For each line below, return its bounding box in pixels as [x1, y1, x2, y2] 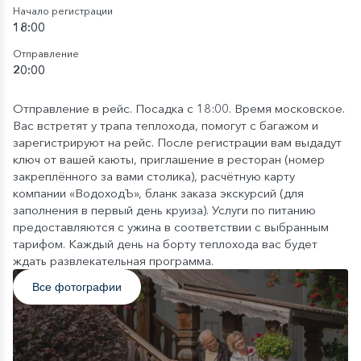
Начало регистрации [13, 5, 113, 17]
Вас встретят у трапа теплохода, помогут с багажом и [13, 118, 318, 133]
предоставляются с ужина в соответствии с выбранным [13, 219, 329, 234]
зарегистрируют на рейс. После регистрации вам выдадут [13, 135, 342, 150]
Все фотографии [32, 280, 122, 293]
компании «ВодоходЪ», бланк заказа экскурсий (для [13, 185, 304, 201]
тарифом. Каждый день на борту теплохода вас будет [13, 236, 317, 251]
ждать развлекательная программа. [13, 253, 214, 268]
